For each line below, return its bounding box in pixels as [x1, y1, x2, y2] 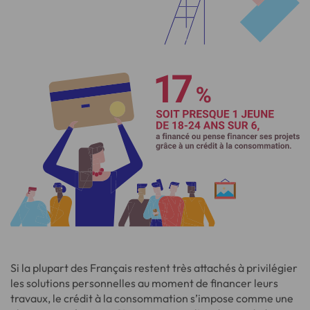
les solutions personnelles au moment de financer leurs [10, 275, 278, 290]
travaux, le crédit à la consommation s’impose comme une [10, 291, 293, 305]
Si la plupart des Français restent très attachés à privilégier [10, 260, 298, 275]
